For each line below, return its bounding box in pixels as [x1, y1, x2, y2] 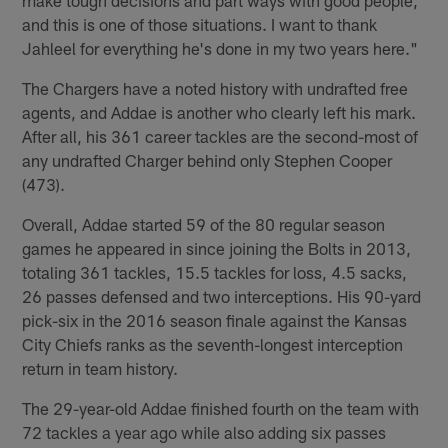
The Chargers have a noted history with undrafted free [22, 77, 409, 98]
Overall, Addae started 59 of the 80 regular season [22, 213, 386, 234]
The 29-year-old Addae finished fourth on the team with [22, 397, 420, 418]
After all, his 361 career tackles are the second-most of [22, 125, 419, 146]
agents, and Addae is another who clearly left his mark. [22, 101, 417, 122]
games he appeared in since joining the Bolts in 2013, [22, 237, 412, 258]
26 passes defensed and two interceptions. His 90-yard [22, 285, 422, 306]
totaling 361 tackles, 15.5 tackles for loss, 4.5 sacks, [22, 261, 408, 282]
